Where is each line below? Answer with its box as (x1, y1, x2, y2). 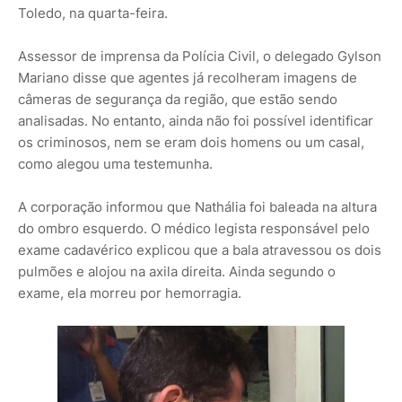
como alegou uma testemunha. (18, 155, 213, 173)
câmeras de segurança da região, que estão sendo (18, 91, 337, 109)
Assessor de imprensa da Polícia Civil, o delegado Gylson (18, 48, 381, 66)
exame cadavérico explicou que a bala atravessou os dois (18, 241, 381, 259)
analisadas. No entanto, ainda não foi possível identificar (18, 112, 373, 130)
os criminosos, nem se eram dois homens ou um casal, (18, 134, 364, 152)
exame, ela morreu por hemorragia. (18, 284, 241, 302)
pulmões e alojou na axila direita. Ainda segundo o (18, 263, 336, 281)
